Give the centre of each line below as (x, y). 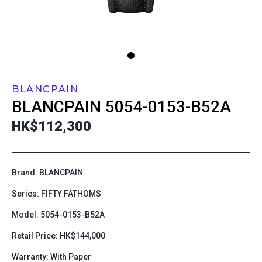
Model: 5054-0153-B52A (58, 215)
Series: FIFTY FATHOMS (56, 194)
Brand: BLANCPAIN (47, 173)
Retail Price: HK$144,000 (58, 236)
